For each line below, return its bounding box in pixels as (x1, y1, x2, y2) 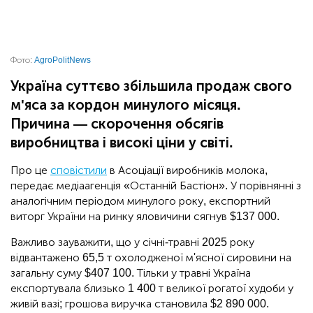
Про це (10, 163, 50, 177)
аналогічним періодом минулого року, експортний (10, 194, 270, 208)
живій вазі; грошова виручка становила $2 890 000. (10, 297, 269, 311)
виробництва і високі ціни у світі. (10, 134, 233, 152)
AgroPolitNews (34, 55, 91, 66)
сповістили (50, 163, 107, 177)
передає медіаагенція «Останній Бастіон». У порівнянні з (10, 179, 301, 193)
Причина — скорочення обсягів (10, 115, 224, 133)
